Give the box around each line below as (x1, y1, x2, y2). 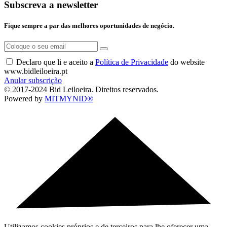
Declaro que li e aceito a (16, 58, 95, 67)
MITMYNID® (45, 94, 93, 103)
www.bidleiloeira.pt (4, 67, 67, 76)
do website (168, 58, 205, 67)
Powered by (4, 94, 45, 103)
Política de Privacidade (95, 58, 168, 67)
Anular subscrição (4, 76, 62, 85)
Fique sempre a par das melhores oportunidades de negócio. (4, 21, 174, 29)
